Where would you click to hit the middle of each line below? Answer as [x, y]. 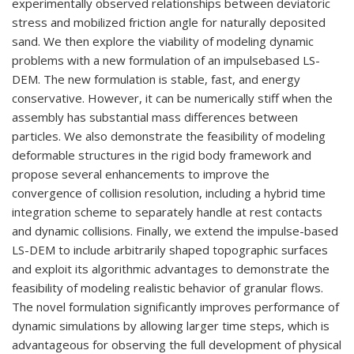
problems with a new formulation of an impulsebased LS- [166, 60]
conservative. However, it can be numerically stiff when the [172, 98]
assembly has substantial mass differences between [155, 117]
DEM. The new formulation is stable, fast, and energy [156, 79]
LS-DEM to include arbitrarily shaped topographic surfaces [170, 250]
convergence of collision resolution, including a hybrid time [169, 193]
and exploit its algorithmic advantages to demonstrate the [171, 269]
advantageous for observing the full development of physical [177, 345]
